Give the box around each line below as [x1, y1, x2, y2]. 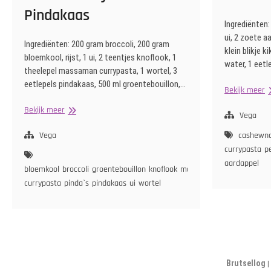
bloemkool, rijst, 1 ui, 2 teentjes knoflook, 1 [24, 52, 177, 64]
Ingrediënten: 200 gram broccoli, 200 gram [24, 39, 169, 50]
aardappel [224, 158, 259, 169]
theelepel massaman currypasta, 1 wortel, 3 [24, 65, 177, 77]
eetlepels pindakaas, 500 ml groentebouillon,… [24, 79, 186, 90]
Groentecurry [64, 104, 109, 116]
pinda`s [64, 178, 89, 189]
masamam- [180, 164, 219, 175]
